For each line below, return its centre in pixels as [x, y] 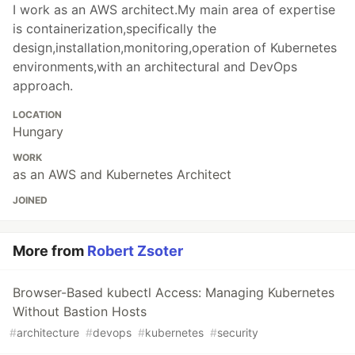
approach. [43, 85]
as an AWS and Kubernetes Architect [122, 174]
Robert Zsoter [135, 250]
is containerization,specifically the [115, 28]
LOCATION [37, 114]
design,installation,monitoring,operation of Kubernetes [175, 47]
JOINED [30, 200]
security [238, 332]
